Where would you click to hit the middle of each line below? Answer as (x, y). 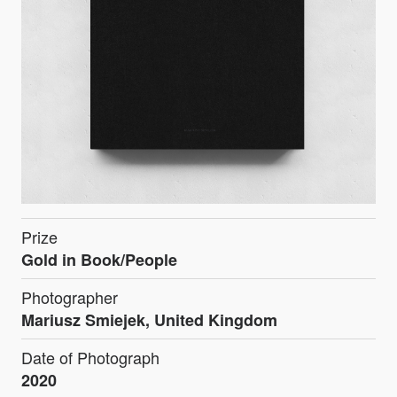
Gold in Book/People (99, 260)
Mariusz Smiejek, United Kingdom (149, 320)
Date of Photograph (90, 358)
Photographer (70, 297)
